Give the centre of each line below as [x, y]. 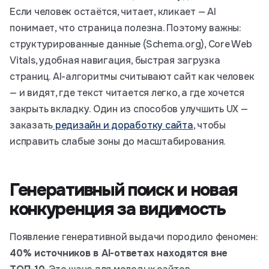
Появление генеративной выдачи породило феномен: [134, 237]
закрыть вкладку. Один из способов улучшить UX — [129, 109]
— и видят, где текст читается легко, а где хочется [127, 93]
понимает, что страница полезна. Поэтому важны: [125, 28]
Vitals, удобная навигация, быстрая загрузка [115, 60]
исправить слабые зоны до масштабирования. [118, 141]
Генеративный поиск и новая [124, 190]
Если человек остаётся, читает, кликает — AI [113, 12]
